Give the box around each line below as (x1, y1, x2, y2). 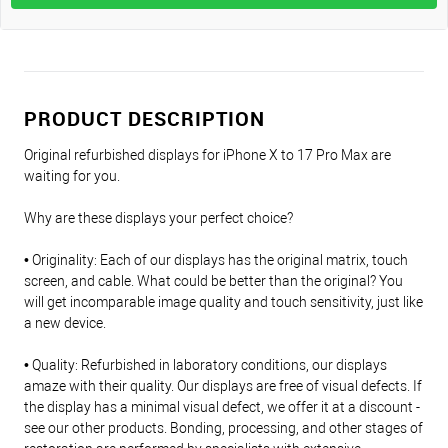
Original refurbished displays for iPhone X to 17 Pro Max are (24, 147, 391, 164)
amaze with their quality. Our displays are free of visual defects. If (24, 378, 422, 395)
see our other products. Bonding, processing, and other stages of (24, 420, 423, 437)
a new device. (24, 315, 106, 332)
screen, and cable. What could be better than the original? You (24, 273, 403, 290)
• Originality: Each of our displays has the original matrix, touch (24, 252, 408, 269)
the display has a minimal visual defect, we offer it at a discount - (24, 399, 420, 416)
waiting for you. (24, 168, 120, 185)
